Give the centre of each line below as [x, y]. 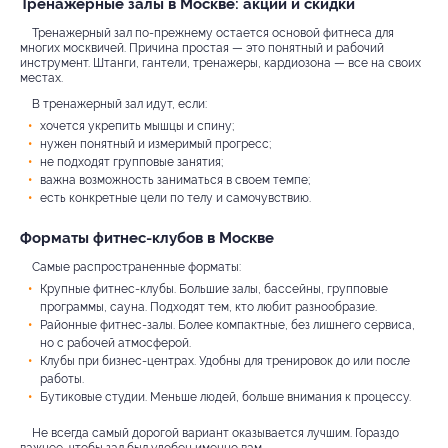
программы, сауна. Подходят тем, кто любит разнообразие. [208, 306]
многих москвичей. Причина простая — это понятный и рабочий [202, 47]
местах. [41, 77]
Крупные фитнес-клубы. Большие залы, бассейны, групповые [214, 288]
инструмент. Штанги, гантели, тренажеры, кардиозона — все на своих [220, 62]
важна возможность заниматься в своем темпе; [175, 179]
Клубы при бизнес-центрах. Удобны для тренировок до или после [225, 360]
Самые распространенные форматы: [136, 266]
